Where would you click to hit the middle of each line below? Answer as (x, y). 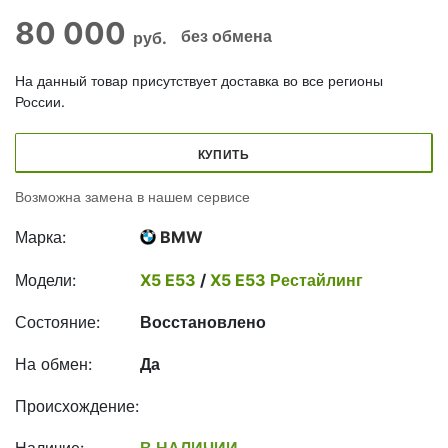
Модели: (45, 280)
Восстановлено (203, 322)
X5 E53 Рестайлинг (284, 280)
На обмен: (53, 364)
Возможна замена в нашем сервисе (132, 196)
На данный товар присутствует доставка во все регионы (199, 80)
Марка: (40, 237)
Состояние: (57, 322)
